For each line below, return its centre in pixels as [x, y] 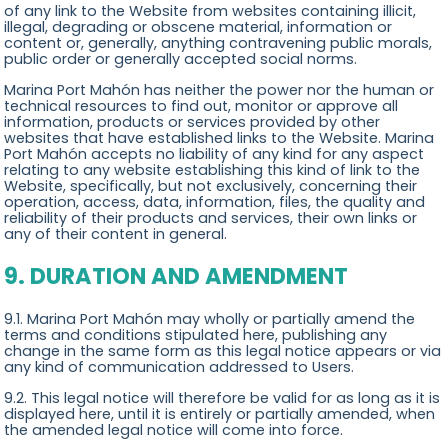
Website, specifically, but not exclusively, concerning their [211, 185]
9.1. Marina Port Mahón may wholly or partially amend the [210, 319]
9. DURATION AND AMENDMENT [176, 276]
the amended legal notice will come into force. [174, 429]
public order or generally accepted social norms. [181, 59]
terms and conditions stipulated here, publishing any [196, 335]
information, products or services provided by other [192, 121]
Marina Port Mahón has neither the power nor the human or [219, 89]
